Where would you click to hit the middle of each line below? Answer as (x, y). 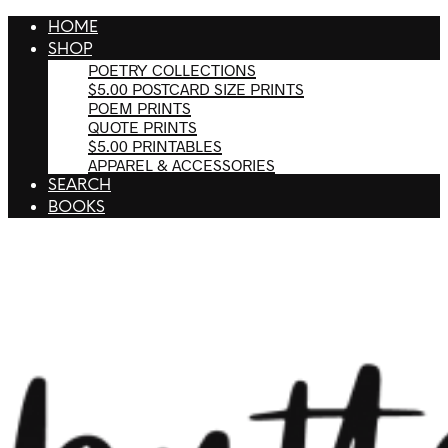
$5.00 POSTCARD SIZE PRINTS (196, 88)
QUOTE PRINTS (142, 126)
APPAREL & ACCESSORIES (181, 164)
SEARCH (79, 185)
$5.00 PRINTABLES (155, 145)
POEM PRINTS (139, 107)
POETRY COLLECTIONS (172, 69)
